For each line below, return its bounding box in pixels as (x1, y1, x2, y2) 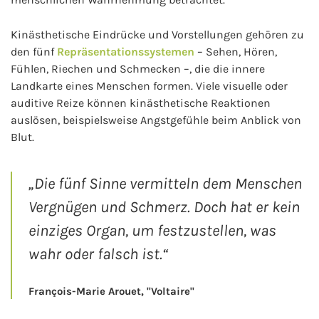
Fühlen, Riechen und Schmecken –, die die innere (11, 62, 265, 75)
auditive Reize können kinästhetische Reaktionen (11, 96, 271, 110)
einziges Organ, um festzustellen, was (28, 221, 276, 240)
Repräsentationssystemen (57, 45, 194, 58)
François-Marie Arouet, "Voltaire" (28, 285, 194, 298)
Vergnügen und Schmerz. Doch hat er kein (28, 197, 300, 216)
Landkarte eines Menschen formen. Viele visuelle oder (11, 79, 288, 93)
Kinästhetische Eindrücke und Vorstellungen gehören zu (11, 28, 304, 41)
